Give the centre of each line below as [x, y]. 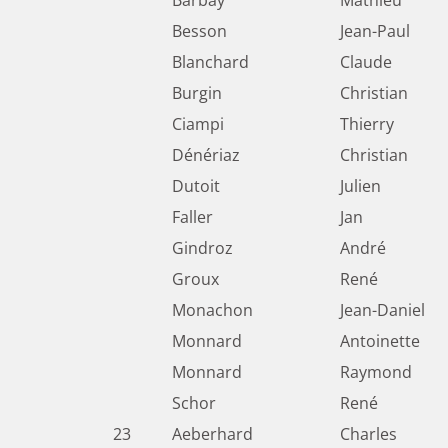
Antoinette [380, 341]
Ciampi [198, 124]
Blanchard [210, 62]
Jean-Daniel [382, 310]
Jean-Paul [375, 31]
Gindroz [202, 248]
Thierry [367, 124]
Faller [192, 217]
